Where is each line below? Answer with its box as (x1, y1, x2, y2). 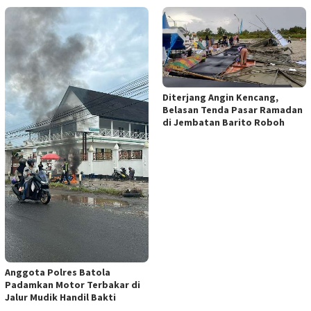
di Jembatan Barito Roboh (162, 115, 285, 128)
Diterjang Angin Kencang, (162, 90, 278, 103)
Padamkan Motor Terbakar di (5, 278, 140, 291)
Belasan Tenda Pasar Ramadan (162, 103, 303, 116)
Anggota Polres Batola (5, 265, 110, 278)
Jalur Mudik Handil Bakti (5, 290, 116, 303)
